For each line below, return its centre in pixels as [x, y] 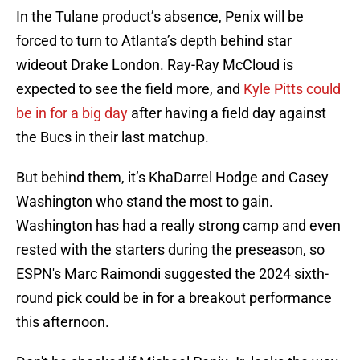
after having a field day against [229, 113]
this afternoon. [63, 322]
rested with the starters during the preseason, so [170, 250]
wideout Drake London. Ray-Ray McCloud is [155, 65]
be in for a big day [74, 113]
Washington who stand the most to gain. [145, 202]
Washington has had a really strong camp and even [178, 226]
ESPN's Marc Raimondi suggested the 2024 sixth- [172, 274]
